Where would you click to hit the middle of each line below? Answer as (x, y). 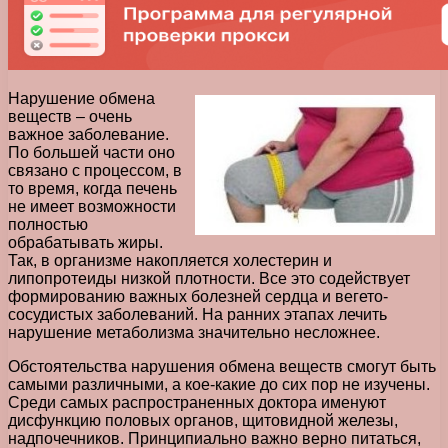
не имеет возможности (92, 206)
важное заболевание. (88, 134)
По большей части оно (91, 152)
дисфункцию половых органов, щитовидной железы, (203, 420)
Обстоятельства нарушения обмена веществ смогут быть (222, 366)
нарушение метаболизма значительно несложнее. (194, 332)
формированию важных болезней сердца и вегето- (198, 296)
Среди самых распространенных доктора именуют (197, 402)
